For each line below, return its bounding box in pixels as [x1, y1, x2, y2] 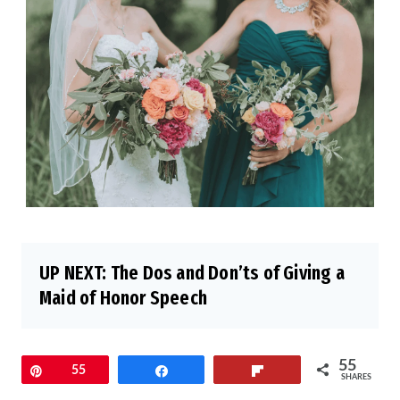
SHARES [341, 373, 372, 382]
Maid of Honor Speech [39, 286, 207, 311]
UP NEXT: [39, 261, 111, 286]
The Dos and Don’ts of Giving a [110, 261, 345, 286]
